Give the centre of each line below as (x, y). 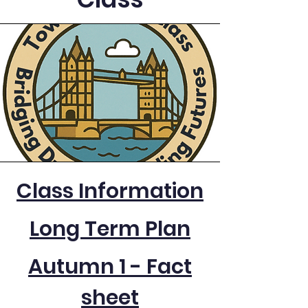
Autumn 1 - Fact (110, 267)
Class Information (110, 191)
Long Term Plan (110, 229)
